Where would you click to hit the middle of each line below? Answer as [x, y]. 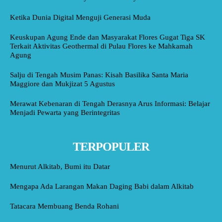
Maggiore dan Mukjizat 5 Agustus [62, 84]
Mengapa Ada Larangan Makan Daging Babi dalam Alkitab [102, 187]
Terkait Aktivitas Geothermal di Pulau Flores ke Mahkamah [101, 46]
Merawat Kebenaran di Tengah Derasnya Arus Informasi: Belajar [110, 104]
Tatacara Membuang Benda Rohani [64, 206]
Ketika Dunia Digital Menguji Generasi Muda [80, 18]
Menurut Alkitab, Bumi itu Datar [60, 167]
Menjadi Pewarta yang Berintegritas [65, 113]
